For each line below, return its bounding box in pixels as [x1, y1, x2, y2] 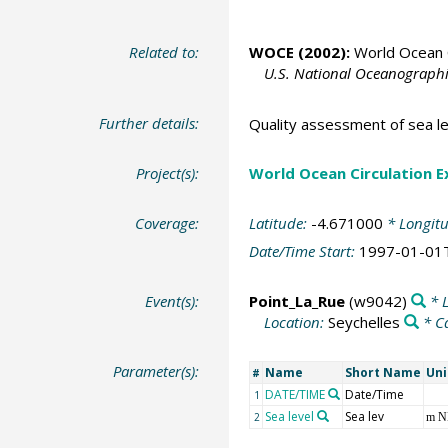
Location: [263, 311, 328, 332]
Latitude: [248, 212, 311, 233]
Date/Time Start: [248, 241, 359, 262]
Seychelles [327, 311, 400, 332]
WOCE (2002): [248, 42, 350, 63]
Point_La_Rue [248, 290, 345, 311]
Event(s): [145, 290, 200, 311]
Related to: [129, 42, 200, 63]
